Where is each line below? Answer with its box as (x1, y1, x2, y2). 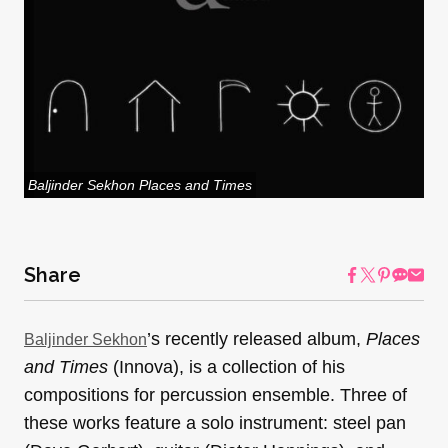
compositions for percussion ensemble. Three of (24, 385, 407, 406)
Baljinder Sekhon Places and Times (28, 177, 252, 194)
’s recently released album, (147, 329, 366, 350)
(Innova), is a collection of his (113, 357, 345, 378)
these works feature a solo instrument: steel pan (24, 413, 406, 434)
